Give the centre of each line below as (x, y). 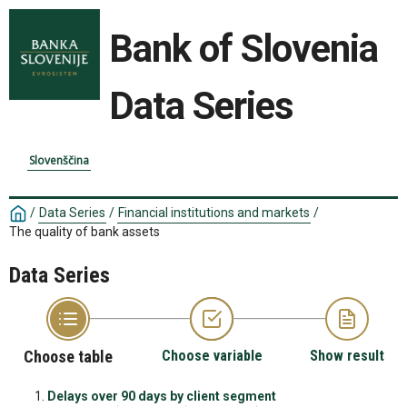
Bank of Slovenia (243, 49)
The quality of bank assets (84, 232)
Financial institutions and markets (214, 213)
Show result (347, 356)
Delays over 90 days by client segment (162, 397)
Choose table (68, 357)
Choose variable (212, 356)
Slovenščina (59, 160)
